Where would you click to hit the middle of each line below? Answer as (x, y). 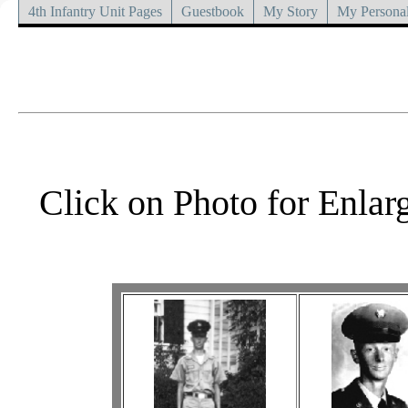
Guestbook (213, 11)
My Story (291, 11)
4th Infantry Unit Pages (95, 11)
